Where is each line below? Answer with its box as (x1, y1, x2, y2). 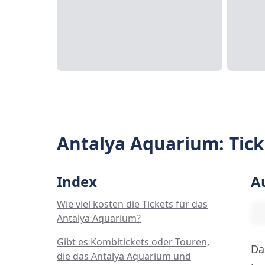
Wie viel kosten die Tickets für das (57, 198, 208, 211)
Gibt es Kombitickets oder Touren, (57, 235, 209, 248)
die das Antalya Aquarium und (57, 250, 191, 263)
